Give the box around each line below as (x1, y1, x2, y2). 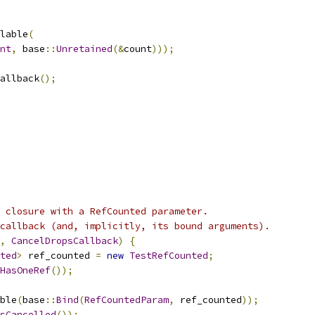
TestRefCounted (129, 250, 208, 262)
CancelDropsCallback (11, 235, 118, 247)
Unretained (56, 43, 112, 55)
